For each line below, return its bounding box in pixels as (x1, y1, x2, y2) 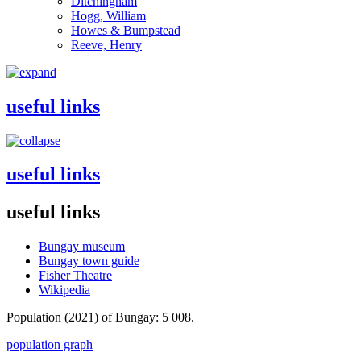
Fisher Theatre (39, 268, 112, 283)
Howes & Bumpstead (71, 23, 180, 37)
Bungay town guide (39, 254, 139, 268)
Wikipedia (39, 283, 90, 297)
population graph (6, 338, 93, 352)
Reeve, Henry (71, 37, 142, 52)
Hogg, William (71, 8, 146, 23)
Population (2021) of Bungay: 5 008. (6, 310, 194, 325)
